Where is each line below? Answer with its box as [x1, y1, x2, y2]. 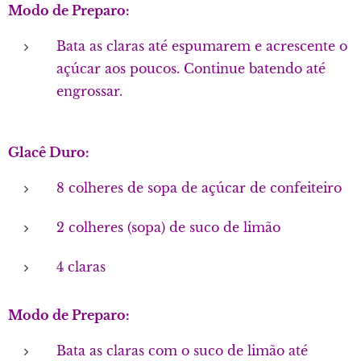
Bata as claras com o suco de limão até [56, 342, 308, 359]
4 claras [56, 259, 106, 275]
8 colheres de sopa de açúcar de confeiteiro [56, 180, 342, 196]
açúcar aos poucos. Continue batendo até [56, 60, 326, 77]
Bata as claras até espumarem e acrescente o [56, 38, 347, 54]
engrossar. [56, 83, 122, 99]
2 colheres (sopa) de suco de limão [56, 219, 280, 235]
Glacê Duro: [8, 144, 89, 160]
